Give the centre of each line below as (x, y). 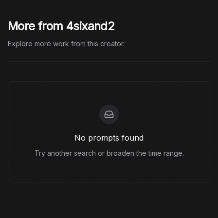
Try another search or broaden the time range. (109, 153)
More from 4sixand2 (61, 26)
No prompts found (109, 138)
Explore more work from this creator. (66, 44)
